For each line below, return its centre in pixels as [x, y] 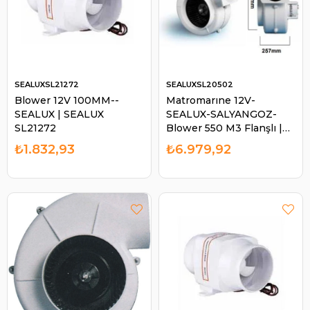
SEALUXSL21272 [47, 84]
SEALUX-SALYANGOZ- [221, 114]
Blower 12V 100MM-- [67, 100]
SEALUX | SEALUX [59, 114]
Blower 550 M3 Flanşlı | [224, 128]
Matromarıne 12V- [211, 100]
